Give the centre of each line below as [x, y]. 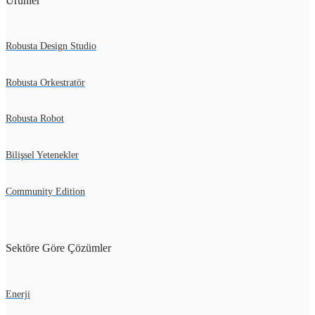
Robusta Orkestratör [45, 82]
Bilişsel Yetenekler [42, 155]
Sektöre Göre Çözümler [58, 248]
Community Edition [45, 191]
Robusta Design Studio [51, 46]
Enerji [18, 294]
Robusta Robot [35, 119]
